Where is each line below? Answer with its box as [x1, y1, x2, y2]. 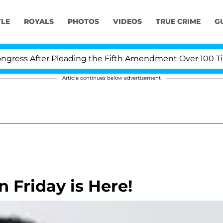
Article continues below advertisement [62, 75, 161, 81]
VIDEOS [112, 17, 142, 26]
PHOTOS [67, 17, 99, 26]
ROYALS [23, 17, 54, 26]
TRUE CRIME [155, 17, 201, 26]
